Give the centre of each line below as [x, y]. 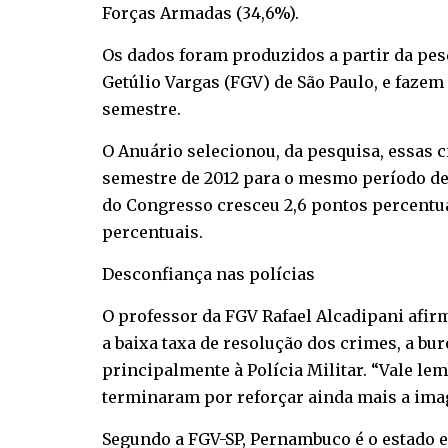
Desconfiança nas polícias [208, 274]
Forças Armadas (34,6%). [200, 13]
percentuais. [152, 232]
